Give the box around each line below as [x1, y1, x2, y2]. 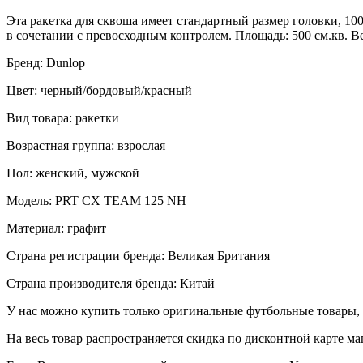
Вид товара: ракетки [6, 110, 119, 125]
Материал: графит [6, 220, 106, 235]
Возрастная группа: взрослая [6, 138, 165, 152]
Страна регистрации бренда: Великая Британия [6, 248, 270, 263]
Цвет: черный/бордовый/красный [6, 83, 192, 97]
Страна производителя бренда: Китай [6, 275, 215, 290]
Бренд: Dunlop [6, 55, 85, 70]
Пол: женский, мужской [6, 165, 139, 180]
